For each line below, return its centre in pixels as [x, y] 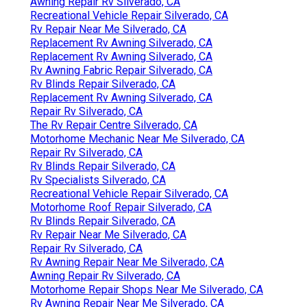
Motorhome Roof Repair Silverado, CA [121, 207]
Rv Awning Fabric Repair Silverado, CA [121, 70]
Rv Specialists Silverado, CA [98, 180]
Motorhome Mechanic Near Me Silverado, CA [137, 138]
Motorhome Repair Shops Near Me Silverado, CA [147, 289]
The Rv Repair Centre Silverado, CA [114, 125]
